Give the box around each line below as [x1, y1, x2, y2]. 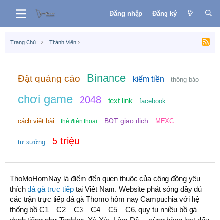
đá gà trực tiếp [27, 185, 74, 193]
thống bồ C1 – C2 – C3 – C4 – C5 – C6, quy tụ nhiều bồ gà [10, 205, 197, 214]
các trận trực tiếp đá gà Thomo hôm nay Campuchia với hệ [10, 195, 199, 203]
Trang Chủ [10, 39, 36, 45]
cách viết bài [18, 117, 54, 125]
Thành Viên [49, 39, 76, 45]
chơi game [18, 92, 73, 106]
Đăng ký [152, 9, 177, 17]
